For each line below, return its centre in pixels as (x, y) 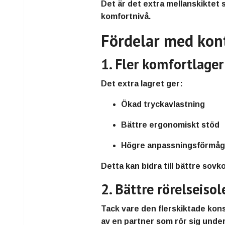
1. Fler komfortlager (162, 64)
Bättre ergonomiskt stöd (171, 125)
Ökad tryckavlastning (163, 104)
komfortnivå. (126, 17)
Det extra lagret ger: (142, 84)
